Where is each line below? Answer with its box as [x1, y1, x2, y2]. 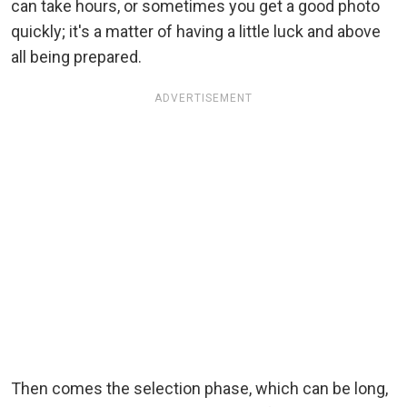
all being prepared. [11, 47, 142, 67]
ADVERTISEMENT [154, 92, 253, 105]
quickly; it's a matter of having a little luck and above [11, 22, 381, 42]
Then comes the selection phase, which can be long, [11, 379, 388, 399]
